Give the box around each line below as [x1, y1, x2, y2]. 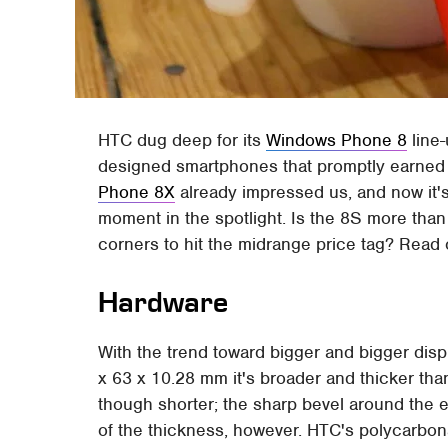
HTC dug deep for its [98, 128, 267, 151]
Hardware [98, 285, 229, 319]
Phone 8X [98, 180, 176, 203]
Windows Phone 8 [266, 128, 408, 151]
